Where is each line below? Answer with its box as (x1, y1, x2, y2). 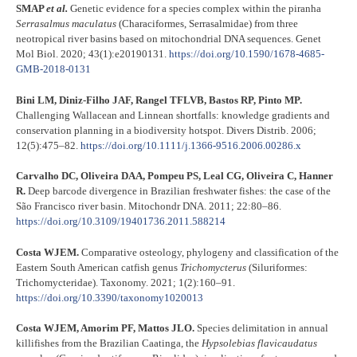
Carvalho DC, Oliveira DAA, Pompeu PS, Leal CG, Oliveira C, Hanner (16, 170, 333, 182)
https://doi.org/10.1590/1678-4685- (169, 48, 324, 61)
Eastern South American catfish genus (16, 261, 180, 273)
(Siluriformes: (249, 261, 308, 273)
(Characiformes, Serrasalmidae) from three (119, 18, 298, 30)
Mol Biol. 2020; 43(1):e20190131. (16, 48, 169, 61)
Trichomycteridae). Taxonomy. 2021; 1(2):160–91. (16, 276, 235, 288)
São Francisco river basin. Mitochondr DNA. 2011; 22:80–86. (16, 200, 281, 213)
